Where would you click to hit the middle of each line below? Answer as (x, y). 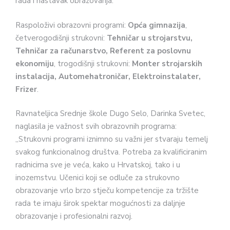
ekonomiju (35, 63)
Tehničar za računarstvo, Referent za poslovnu (103, 51)
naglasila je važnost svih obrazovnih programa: (96, 127)
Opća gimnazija (157, 25)
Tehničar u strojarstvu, (150, 38)
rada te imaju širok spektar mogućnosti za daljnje (100, 204)
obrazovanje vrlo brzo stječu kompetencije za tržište (107, 191)
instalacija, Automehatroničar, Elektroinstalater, (108, 76)
